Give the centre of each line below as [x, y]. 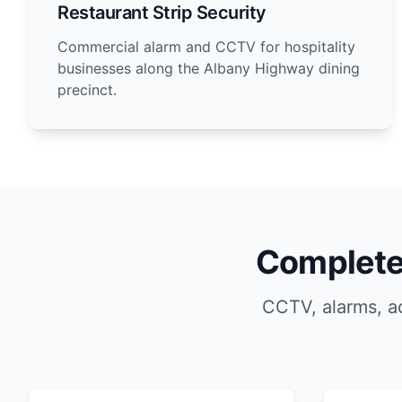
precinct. [87, 90]
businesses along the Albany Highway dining [209, 68]
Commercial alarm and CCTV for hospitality [206, 47]
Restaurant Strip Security [162, 13]
